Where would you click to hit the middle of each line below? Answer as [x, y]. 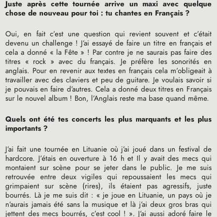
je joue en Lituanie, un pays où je [157, 195]
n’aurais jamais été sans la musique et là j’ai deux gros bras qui [108, 204]
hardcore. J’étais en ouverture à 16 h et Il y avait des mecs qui [108, 158]
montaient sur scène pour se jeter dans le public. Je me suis [108, 167]
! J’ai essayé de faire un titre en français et [143, 43]
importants [23, 128]
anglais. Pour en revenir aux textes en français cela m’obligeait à [108, 70]
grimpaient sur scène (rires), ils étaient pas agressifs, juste [108, 186]
